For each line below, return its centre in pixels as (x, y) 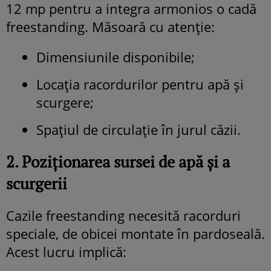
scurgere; (65, 102)
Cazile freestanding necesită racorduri (123, 215)
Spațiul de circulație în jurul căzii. (139, 129)
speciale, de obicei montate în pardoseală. (135, 233)
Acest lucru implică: (66, 251)
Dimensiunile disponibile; (116, 57)
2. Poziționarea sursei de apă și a (118, 161)
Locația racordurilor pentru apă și (140, 84)
